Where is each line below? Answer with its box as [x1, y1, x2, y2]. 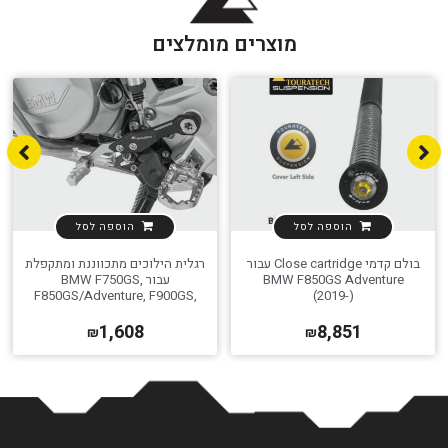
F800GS [92, 302, 138, 322]
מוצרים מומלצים [151, 29, 297, 61]
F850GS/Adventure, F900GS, [33, 286, 197, 306]
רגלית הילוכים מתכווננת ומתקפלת [25, 254, 205, 274]
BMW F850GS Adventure [262, 270, 404, 290]
